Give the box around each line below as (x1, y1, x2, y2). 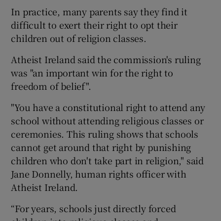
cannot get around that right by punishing (11, 140, 191, 153)
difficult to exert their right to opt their (11, 18, 178, 31)
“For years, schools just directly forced (11, 201, 176, 215)
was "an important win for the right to (11, 66, 173, 79)
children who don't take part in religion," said (11, 153, 204, 167)
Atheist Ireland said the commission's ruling (11, 52, 201, 66)
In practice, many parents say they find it (11, 4, 188, 18)
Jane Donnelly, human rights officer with (11, 167, 186, 180)
